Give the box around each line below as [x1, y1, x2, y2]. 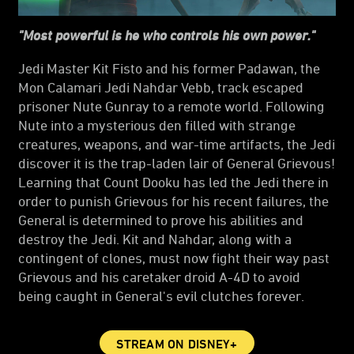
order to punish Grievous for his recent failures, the [18, 193, 329, 209]
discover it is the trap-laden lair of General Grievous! [18, 155, 335, 171]
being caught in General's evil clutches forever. [18, 288, 304, 304]
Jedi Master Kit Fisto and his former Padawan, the [18, 60, 320, 77]
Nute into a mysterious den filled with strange [18, 117, 296, 134]
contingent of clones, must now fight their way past [18, 250, 330, 266]
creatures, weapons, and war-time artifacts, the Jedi [18, 136, 335, 153]
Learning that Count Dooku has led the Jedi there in [18, 174, 329, 190]
